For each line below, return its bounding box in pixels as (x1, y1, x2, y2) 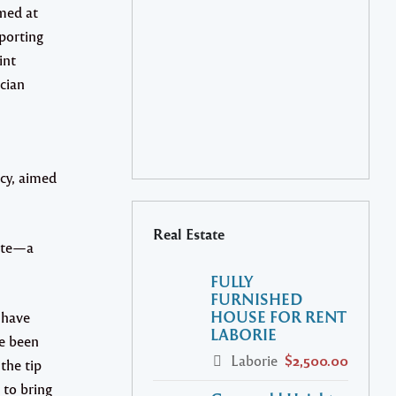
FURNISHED (210, 289, 303, 308)
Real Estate (153, 225, 225, 243)
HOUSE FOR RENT (210, 307, 346, 326)
